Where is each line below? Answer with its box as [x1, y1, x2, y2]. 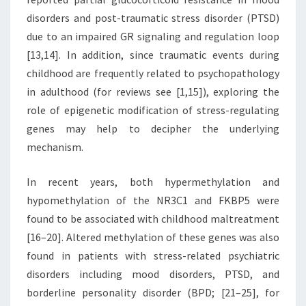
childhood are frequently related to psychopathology [27, 66, 279, 81]
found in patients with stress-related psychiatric [27, 249, 279, 263]
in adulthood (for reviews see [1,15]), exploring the [27, 85, 279, 99]
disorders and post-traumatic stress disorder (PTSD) [27, 11, 279, 25]
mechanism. [27, 140, 83, 154]
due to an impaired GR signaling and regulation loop [27, 29, 279, 44]
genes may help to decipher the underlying [27, 122, 279, 136]
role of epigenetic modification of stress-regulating [27, 103, 279, 117]
